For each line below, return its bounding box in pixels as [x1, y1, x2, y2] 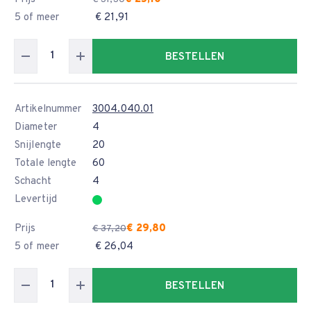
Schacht [15, 175, 51, 188]
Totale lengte [15, 157, 77, 170]
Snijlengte [15, 139, 61, 152]
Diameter [15, 121, 57, 134]
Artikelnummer [15, 103, 82, 116]
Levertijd [15, 193, 57, 206]
